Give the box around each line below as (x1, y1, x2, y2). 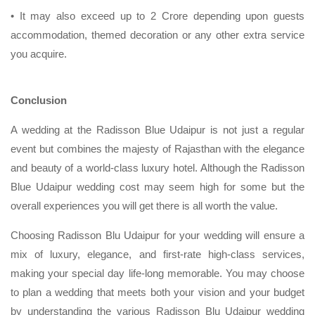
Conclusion (11, 94, 67, 106)
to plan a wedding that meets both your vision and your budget (11, 285, 304, 298)
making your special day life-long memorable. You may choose (11, 266, 304, 279)
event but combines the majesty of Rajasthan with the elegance (11, 142, 304, 155)
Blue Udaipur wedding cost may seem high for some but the (11, 180, 304, 193)
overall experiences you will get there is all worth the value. (11, 199, 281, 212)
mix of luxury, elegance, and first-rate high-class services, (11, 247, 304, 260)
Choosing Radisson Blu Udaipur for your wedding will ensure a (11, 229, 304, 241)
